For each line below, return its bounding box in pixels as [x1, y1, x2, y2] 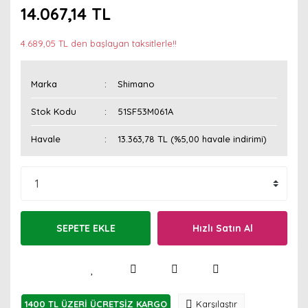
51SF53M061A [118, 106, 174, 117]
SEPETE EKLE [56, 221, 115, 234]
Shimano [118, 78, 155, 89]
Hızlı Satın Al [192, 221, 253, 234]
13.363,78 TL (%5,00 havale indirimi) [118, 133, 267, 144]
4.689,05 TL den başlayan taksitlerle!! [21, 38, 177, 49]
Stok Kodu [31, 106, 76, 117]
